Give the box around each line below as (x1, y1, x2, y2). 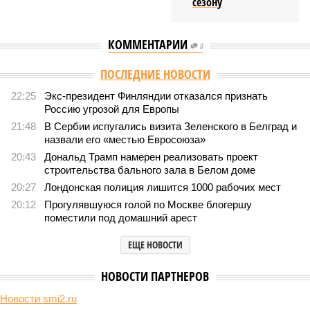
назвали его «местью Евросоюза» (44, 134, 206, 145)
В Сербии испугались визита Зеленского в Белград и (44, 120, 297, 132)
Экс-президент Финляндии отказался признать (44, 90, 268, 102)
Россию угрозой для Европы (44, 103, 179, 115)
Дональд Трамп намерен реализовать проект (44, 151, 258, 163)
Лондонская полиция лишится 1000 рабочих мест (44, 181, 281, 193)
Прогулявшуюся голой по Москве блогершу (44, 199, 252, 210)
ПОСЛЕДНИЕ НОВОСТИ (100, 66, 210, 82)
